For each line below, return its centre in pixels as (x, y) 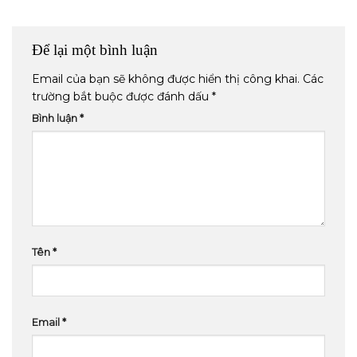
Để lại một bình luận (97, 50)
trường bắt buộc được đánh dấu (122, 96)
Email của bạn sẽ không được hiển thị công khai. (166, 78)
